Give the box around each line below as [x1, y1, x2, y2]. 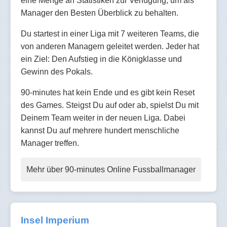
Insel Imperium [21, 214, 89, 225]
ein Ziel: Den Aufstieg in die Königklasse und [21, 54, 182, 63]
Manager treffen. [21, 138, 79, 147]
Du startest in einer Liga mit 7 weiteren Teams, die [21, 29, 199, 38]
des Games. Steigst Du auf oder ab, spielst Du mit [21, 100, 199, 109]
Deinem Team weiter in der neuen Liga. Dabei [21, 113, 185, 122]
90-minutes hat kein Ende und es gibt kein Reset [21, 88, 195, 97]
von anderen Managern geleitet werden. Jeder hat [21, 42, 199, 51]
